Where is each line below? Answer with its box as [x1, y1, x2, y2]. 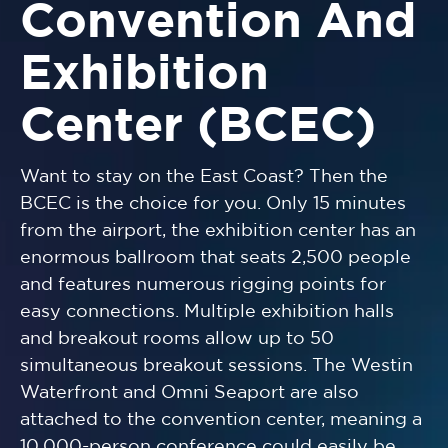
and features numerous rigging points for [20, 276, 386, 293]
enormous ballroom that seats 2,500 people [20, 249, 411, 266]
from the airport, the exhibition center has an [20, 222, 416, 239]
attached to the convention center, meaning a [20, 411, 422, 428]
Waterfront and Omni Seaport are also [20, 384, 359, 401]
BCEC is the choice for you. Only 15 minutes [20, 195, 406, 212]
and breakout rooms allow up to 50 [20, 330, 334, 347]
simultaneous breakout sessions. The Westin [20, 357, 413, 374]
